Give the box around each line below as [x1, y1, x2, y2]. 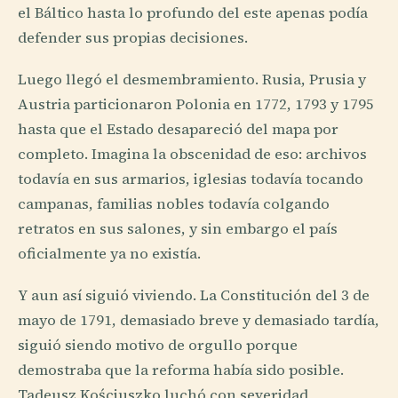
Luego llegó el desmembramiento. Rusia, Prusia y [18, 69, 366, 91]
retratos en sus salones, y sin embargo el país [18, 219, 338, 240]
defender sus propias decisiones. [18, 28, 248, 49]
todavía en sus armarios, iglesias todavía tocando [18, 169, 363, 190]
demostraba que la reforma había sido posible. [18, 360, 344, 381]
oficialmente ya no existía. [18, 243, 201, 265]
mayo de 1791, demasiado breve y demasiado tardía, [18, 310, 379, 331]
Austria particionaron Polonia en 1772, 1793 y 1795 [18, 94, 374, 115]
